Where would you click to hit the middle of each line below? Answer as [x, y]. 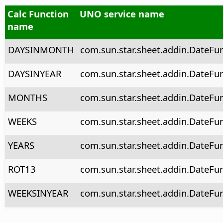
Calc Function [38, 13]
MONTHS [27, 97]
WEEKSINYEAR [38, 193]
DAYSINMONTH [41, 49]
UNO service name [122, 13]
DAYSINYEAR [34, 73]
